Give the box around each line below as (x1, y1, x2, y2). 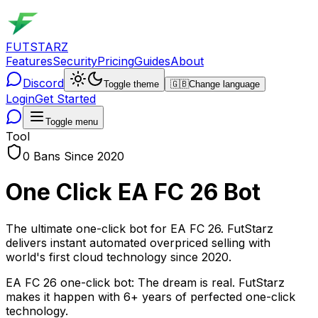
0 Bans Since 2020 (23, 149, 124, 163)
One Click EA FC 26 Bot (6, 178, 261, 207)
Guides (134, 54, 170, 68)
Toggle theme (104, 79, 159, 89)
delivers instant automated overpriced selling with (6, 235, 270, 250)
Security (53, 54, 97, 68)
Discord (23, 76, 64, 90)
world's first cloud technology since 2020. (6, 249, 231, 264)
